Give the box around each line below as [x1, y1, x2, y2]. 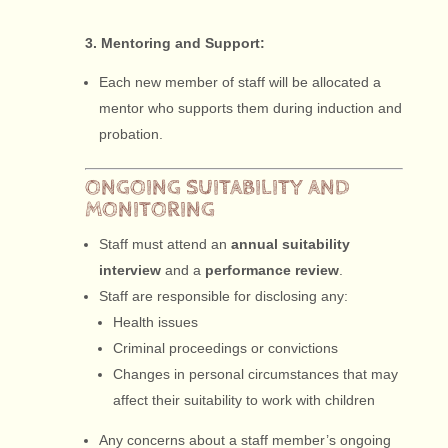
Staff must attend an [98, 236, 231, 252]
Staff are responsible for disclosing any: [98, 288, 348, 304]
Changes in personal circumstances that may [112, 366, 398, 382]
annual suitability [230, 236, 350, 252]
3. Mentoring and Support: [84, 35, 265, 51]
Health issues [112, 314, 198, 330]
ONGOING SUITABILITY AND [84, 175, 350, 201]
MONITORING [84, 197, 215, 223]
